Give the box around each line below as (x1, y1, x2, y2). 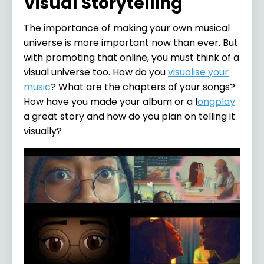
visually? (24, 124, 62, 138)
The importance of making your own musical (24, 21, 230, 35)
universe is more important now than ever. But (24, 35, 238, 49)
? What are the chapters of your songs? (51, 80, 235, 94)
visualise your (168, 65, 229, 79)
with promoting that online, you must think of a (24, 50, 239, 64)
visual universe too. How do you (24, 65, 168, 79)
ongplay (197, 94, 235, 108)
